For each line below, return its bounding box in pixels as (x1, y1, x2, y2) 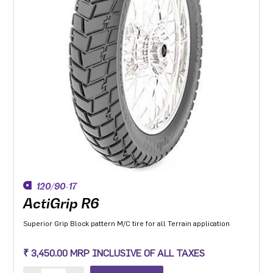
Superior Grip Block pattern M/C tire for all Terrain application (23, 220, 230, 227)
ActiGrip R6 (23, 196, 100, 211)
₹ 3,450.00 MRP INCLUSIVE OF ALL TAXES (23, 249, 205, 258)
